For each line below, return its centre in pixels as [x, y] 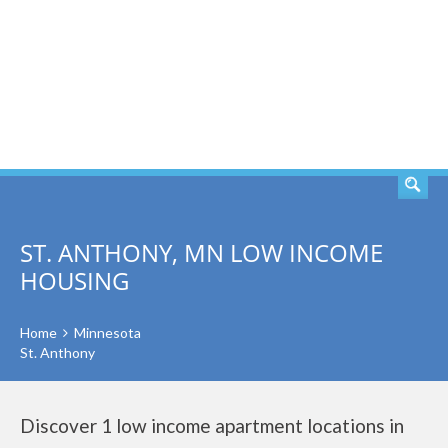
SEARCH [368, 85]
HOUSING [74, 280]
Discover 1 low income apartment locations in [212, 425]
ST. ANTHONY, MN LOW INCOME [201, 252]
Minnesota [107, 332]
